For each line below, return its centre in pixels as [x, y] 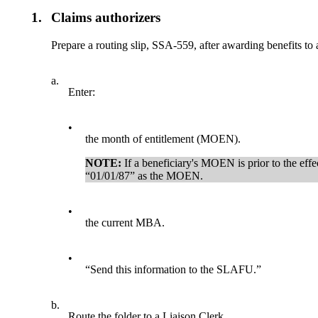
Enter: [82, 92]
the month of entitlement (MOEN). [163, 139]
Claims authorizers [106, 18]
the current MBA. [125, 223]
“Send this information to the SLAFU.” [174, 270]
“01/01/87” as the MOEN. [144, 176]
